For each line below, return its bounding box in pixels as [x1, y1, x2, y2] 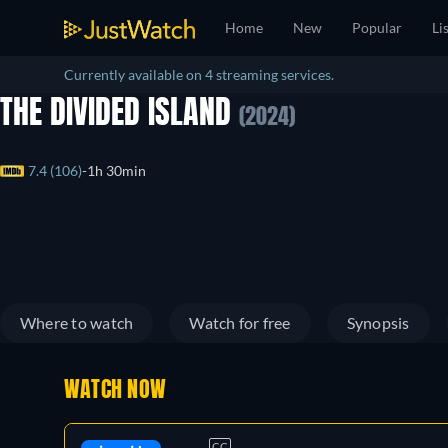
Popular [352, 19, 402, 36]
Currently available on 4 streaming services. [64, 66, 334, 83]
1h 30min [87, 162, 146, 180]
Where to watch [20, 313, 134, 332]
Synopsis [346, 313, 410, 332]
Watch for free [189, 313, 291, 332]
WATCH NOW [64, 380, 167, 402]
